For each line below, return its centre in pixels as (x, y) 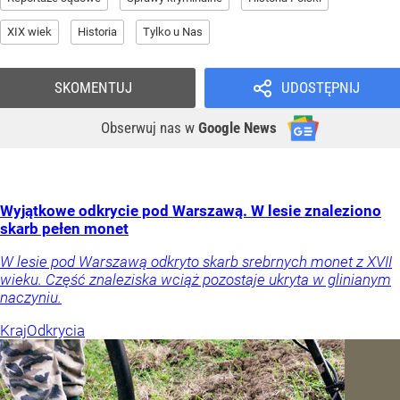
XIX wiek (29, 32)
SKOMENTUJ (93, 88)
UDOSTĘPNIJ (320, 88)
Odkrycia (56, 331)
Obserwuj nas (143, 128)
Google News (237, 128)
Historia (97, 32)
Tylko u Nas (173, 32)
